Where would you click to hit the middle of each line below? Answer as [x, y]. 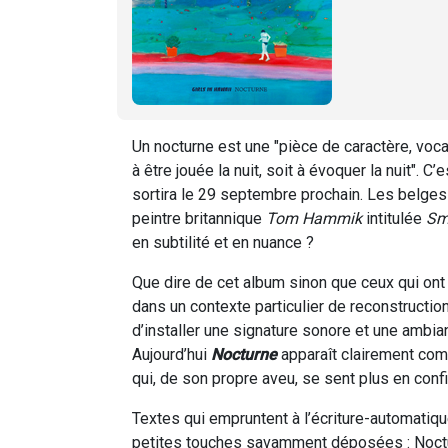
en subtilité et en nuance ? [223, 242]
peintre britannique [199, 218]
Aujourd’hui [171, 354]
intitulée [394, 218]
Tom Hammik [314, 218]
